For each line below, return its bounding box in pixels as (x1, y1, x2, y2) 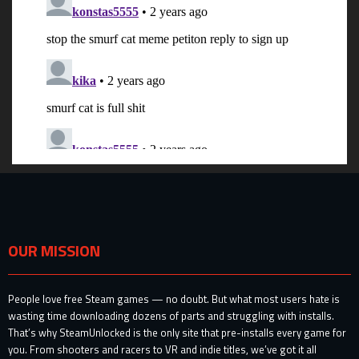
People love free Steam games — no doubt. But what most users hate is (8, 291, 340, 308)
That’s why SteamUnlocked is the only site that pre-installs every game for (8, 325, 346, 341)
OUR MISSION (8, 238, 100, 264)
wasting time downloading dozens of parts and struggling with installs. (8, 308, 334, 325)
